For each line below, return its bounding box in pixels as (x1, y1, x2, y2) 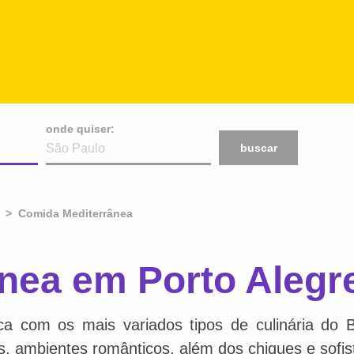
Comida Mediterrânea (18, 207, 133, 220)
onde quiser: (46, 122, 115, 135)
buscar (239, 141, 277, 154)
